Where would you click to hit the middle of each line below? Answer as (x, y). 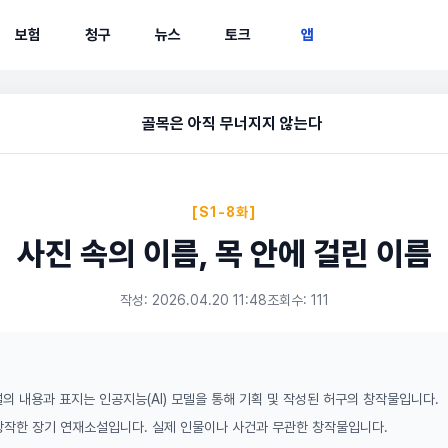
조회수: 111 (297, 300)
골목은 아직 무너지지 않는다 (232, 123)
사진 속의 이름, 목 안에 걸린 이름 (224, 254)
